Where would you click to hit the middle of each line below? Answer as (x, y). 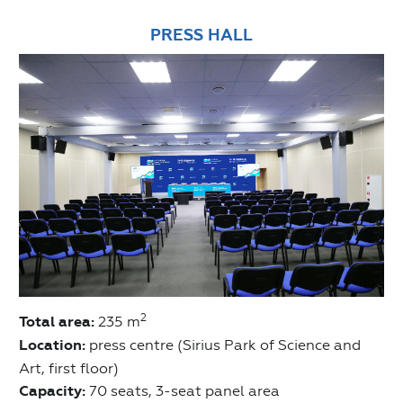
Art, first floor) (69, 369)
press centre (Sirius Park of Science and (223, 345)
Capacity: (52, 392)
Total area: (57, 322)
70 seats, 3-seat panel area (183, 391)
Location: (52, 346)
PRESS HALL (201, 35)
